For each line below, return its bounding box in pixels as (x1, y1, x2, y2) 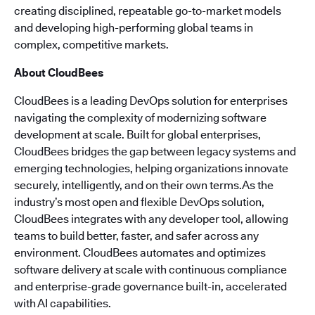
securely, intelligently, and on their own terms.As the (14, 178, 274, 192)
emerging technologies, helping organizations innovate (14, 161, 288, 175)
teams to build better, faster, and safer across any (14, 229, 259, 243)
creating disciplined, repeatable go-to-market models (14, 4, 281, 18)
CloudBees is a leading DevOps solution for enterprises (14, 94, 288, 108)
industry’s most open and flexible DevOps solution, (14, 195, 264, 209)
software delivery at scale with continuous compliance (14, 262, 287, 276)
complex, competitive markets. (14, 37, 169, 51)
